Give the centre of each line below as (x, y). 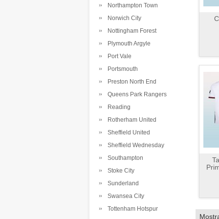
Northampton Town (131, 5)
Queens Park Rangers (136, 94)
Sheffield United (127, 132)
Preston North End (131, 82)
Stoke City (120, 171)
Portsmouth (121, 69)
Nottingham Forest (131, 31)
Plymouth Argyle (128, 44)
